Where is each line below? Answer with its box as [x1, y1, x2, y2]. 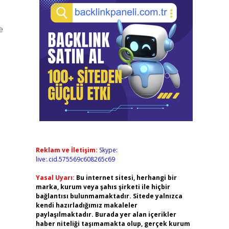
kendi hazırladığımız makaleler [35, 201, 138, 210]
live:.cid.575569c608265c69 [35, 155, 115, 164]
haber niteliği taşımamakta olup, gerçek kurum [35, 219, 190, 228]
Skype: [99, 146, 118, 154]
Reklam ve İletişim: [35, 146, 98, 154]
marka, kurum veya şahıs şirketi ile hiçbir [35, 182, 170, 191]
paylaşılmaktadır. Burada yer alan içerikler [35, 210, 176, 219]
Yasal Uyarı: [35, 173, 75, 182]
